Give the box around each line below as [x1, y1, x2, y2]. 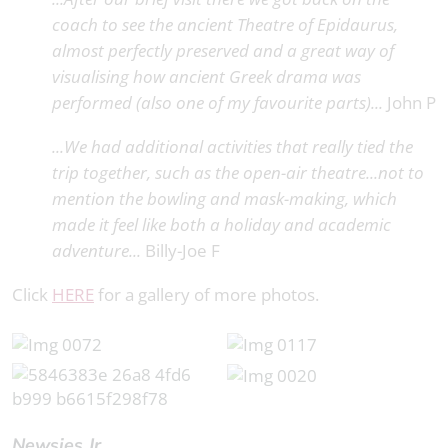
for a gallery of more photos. [94, 283, 319, 307]
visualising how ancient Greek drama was [52, 65, 361, 89]
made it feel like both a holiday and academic [52, 213, 391, 237]
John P [387, 91, 436, 115]
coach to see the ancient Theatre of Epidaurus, [52, 13, 398, 37]
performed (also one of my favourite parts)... [52, 91, 387, 115]
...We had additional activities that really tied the [52, 135, 413, 159]
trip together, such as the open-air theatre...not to [52, 161, 424, 185]
